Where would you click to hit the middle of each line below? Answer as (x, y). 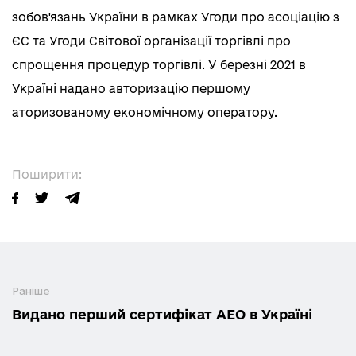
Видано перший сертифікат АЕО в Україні (162, 314)
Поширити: (47, 174)
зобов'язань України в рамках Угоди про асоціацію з (176, 17)
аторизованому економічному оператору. (146, 113)
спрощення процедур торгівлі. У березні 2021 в (159, 65)
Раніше (31, 290)
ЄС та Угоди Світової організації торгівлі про (151, 41)
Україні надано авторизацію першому (131, 89)
